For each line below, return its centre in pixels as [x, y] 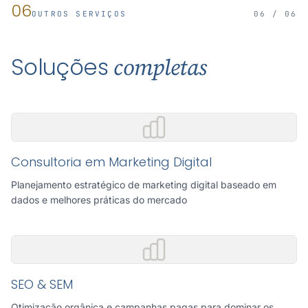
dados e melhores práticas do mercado [99, 200]
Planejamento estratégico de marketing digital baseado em [144, 185]
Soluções [63, 67]
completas [160, 67]
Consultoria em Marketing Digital [111, 162]
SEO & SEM [42, 284]
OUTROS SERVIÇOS [79, 14]
